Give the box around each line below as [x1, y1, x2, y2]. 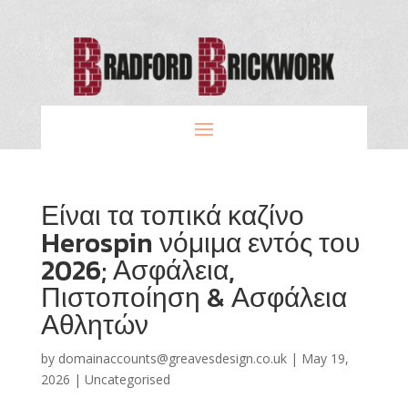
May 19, [301, 349, 349, 367]
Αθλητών [40, 303, 148, 345]
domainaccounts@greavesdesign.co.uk [57, 349, 287, 367]
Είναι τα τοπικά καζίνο [40, 194, 304, 236]
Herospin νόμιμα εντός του [40, 221, 360, 263]
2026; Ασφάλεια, [40, 249, 235, 291]
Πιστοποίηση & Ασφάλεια [40, 276, 347, 318]
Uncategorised [84, 370, 170, 388]
